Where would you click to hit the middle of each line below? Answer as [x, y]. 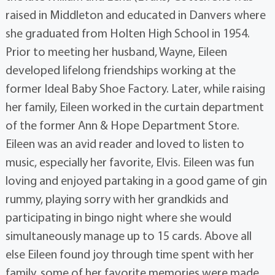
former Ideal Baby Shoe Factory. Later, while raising [135, 88]
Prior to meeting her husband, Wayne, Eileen [116, 52]
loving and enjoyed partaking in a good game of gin [136, 180]
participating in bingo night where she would [118, 217]
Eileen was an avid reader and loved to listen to [125, 144]
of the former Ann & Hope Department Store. [122, 125]
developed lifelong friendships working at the [120, 70]
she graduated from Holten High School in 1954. [127, 33]
